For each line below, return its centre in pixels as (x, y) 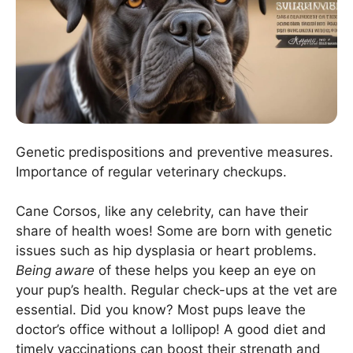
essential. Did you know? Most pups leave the (161, 310)
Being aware (55, 271)
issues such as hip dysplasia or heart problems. (166, 251)
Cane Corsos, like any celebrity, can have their (162, 212)
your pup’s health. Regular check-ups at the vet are (176, 290)
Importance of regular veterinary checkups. (151, 171)
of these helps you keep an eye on (205, 271)
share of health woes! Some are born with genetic (174, 231)
